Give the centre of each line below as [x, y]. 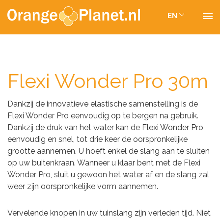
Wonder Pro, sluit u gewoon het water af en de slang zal [108, 175]
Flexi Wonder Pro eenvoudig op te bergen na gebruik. [103, 116]
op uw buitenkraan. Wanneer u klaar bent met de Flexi [104, 163]
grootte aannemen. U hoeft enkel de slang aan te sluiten [109, 151]
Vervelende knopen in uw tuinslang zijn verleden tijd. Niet [109, 213]
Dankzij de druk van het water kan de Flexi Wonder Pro [105, 127]
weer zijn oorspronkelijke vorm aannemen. [83, 186]
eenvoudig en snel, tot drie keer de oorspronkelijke [97, 139]
